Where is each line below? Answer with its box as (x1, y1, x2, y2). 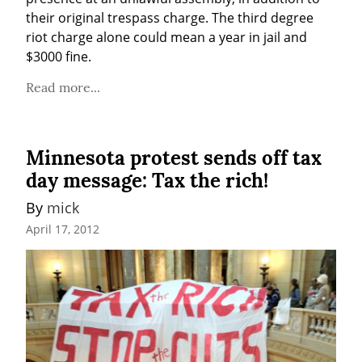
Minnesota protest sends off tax (26, 145, 322, 170)
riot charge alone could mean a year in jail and (26, 27, 307, 46)
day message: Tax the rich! (26, 167, 268, 193)
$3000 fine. (26, 47, 91, 65)
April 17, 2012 (26, 221, 99, 238)
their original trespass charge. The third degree (26, 8, 314, 27)
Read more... (26, 78, 100, 95)
